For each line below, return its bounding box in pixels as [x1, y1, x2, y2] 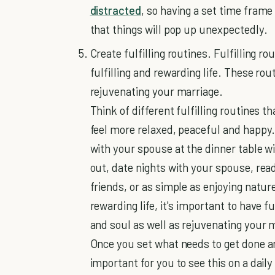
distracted [90, 2, 141, 17]
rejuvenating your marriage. [90, 83, 223, 98]
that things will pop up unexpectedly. [90, 21, 268, 36]
